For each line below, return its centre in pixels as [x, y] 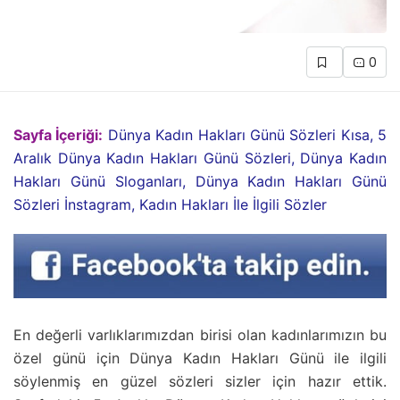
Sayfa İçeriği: [58, 134]
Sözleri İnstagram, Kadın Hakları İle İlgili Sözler [170, 204]
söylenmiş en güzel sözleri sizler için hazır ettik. [200, 381]
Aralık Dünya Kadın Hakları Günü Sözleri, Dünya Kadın [200, 158]
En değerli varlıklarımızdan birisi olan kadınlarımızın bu [200, 334]
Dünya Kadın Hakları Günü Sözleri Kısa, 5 [247, 134]
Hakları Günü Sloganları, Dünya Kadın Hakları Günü [200, 181]
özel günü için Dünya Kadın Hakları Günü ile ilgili [200, 358]
